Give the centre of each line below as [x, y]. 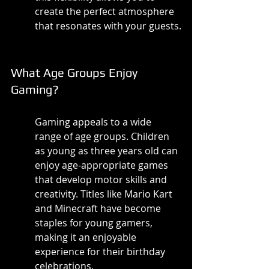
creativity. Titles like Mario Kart [105, 194]
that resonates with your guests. [108, 26]
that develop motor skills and [102, 180]
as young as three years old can [107, 151]
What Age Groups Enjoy [76, 73]
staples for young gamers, [95, 223]
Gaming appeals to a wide [94, 122]
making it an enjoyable [87, 237]
